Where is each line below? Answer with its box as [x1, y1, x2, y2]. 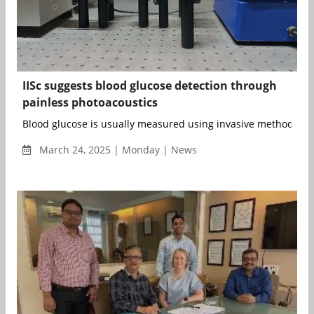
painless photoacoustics [22, 95, 158, 111]
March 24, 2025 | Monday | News [36, 143, 197, 157]
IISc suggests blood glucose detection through [22, 78, 277, 94]
